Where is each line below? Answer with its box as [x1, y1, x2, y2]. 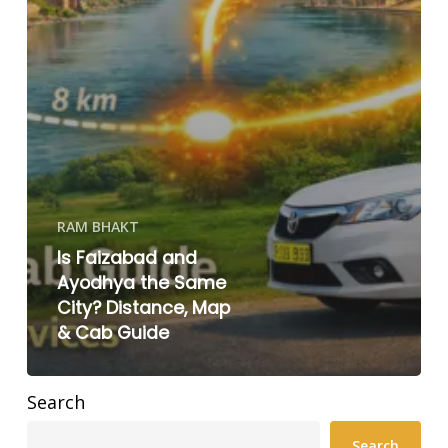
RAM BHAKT [56, 217, 139, 237]
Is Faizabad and [56, 246, 197, 271]
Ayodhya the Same [56, 271, 226, 296]
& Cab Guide [56, 321, 169, 346]
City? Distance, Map [56, 296, 230, 321]
